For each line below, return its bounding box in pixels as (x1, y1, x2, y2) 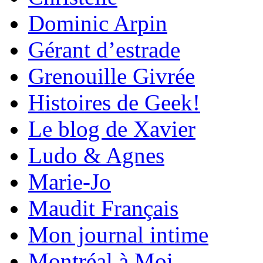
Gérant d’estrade (28, 37, 180, 63)
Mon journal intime (28, 222, 208, 248)
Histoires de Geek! (28, 90, 200, 116)
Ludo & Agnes (28, 143, 164, 168)
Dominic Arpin (28, 11, 167, 36)
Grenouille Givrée (28, 63, 195, 89)
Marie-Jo (28, 169, 111, 195)
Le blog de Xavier (28, 116, 195, 142)
